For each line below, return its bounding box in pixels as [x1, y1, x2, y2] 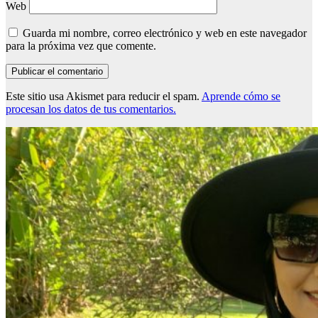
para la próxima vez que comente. [6, 40, 156, 53]
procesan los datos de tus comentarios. [6, 103, 176, 116]
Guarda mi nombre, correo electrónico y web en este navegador [23, 27, 307, 40]
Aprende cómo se [202, 90, 280, 103]
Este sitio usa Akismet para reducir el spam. [6, 90, 202, 103]
